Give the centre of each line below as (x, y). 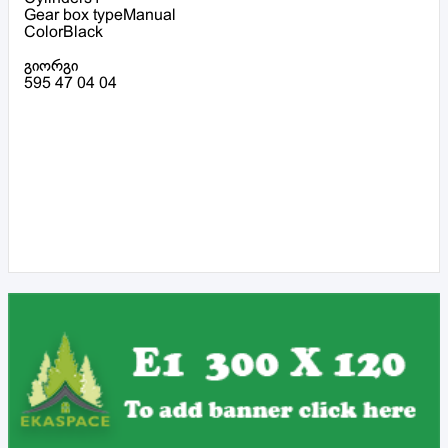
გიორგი (51, 66)
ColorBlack (63, 32)
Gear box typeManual (100, 15)
